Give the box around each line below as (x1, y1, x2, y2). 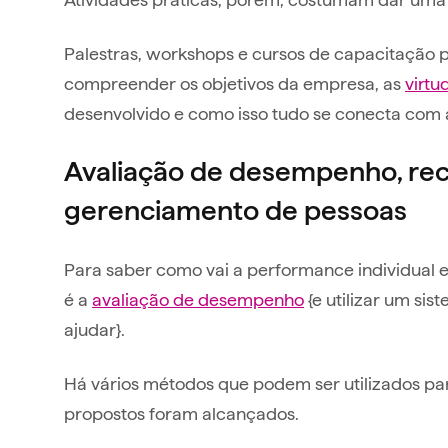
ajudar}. (64, 316, 129, 340)
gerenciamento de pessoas (64, 194, 413, 225)
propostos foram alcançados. (64, 400, 299, 424)
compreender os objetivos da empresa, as (64, 70, 405, 94)
